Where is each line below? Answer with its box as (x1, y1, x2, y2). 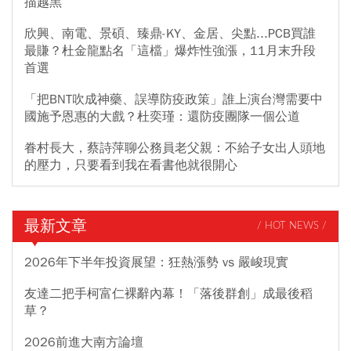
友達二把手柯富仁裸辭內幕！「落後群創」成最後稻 (24, 285, 313, 302)
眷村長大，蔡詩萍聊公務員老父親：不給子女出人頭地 (24, 139, 325, 156)
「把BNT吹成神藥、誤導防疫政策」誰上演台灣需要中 (24, 91, 323, 107)
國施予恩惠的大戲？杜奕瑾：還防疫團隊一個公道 (24, 108, 300, 125)
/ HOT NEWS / (257, 221, 327, 232)
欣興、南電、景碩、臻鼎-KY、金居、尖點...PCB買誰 (24, 25, 316, 42)
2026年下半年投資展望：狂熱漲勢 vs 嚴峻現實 (24, 254, 288, 270)
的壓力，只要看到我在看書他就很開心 (24, 157, 237, 173)
